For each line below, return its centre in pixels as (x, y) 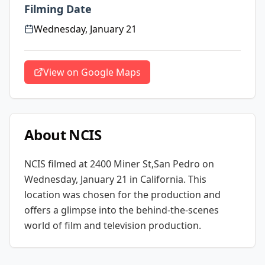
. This (195, 179)
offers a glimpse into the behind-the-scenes (122, 210)
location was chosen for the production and (122, 195)
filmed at (68, 164)
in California (155, 179)
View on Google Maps (92, 72)
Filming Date (58, 9)
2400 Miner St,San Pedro (145, 164)
